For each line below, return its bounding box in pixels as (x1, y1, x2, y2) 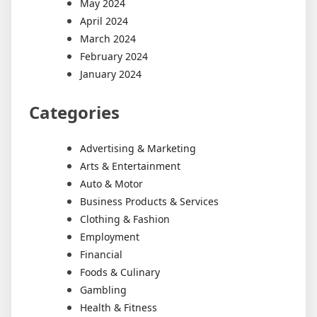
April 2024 (80, 14, 128, 28)
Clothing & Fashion (80, 212, 170, 226)
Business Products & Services (80, 195, 219, 209)
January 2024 (80, 67, 142, 81)
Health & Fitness (80, 301, 157, 315)
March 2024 (80, 32, 136, 46)
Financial (80, 248, 122, 262)
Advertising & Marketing (80, 142, 196, 156)
